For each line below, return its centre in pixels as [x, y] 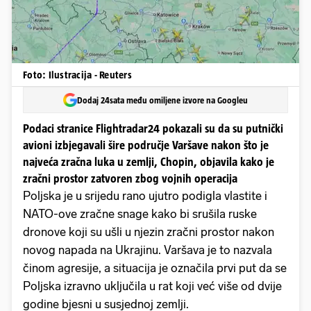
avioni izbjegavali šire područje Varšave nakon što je [146, 145]
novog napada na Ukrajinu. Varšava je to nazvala [148, 250]
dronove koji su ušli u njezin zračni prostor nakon [149, 232]
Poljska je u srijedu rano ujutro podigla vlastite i [145, 196]
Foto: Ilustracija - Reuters [77, 75]
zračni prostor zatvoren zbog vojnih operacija [130, 179]
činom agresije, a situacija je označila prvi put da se [155, 268]
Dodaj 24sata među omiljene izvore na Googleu [162, 100]
